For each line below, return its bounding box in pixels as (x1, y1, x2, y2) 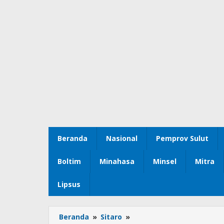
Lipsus (57, 179, 80, 189)
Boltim (57, 156, 81, 166)
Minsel (153, 156, 176, 166)
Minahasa (99, 156, 134, 166)
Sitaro (100, 212, 122, 222)
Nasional (106, 133, 137, 143)
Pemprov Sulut (156, 133, 208, 143)
